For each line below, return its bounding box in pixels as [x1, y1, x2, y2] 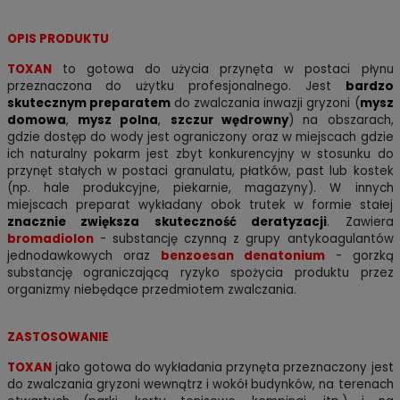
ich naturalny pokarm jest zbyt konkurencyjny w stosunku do [6, 146, 394, 163]
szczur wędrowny [170, 112, 288, 129]
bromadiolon [6, 230, 94, 248]
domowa [6, 112, 66, 129]
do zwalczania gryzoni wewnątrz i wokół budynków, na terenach [6, 376, 394, 394]
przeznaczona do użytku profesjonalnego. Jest [6, 78, 346, 96]
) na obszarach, [287, 112, 394, 129]
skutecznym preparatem [6, 95, 171, 112]
